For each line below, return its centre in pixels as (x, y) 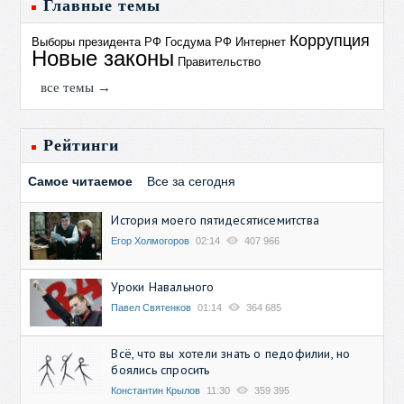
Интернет (261, 41)
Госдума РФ (199, 41)
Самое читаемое (81, 181)
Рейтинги (82, 145)
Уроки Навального (163, 287)
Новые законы (103, 58)
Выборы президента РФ (97, 41)
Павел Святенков (151, 308)
